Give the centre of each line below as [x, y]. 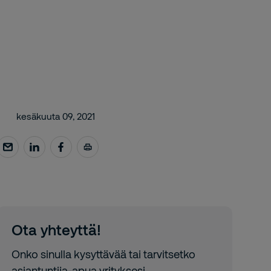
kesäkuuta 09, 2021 [55, 116]
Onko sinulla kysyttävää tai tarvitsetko [103, 254]
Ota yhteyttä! [56, 230]
